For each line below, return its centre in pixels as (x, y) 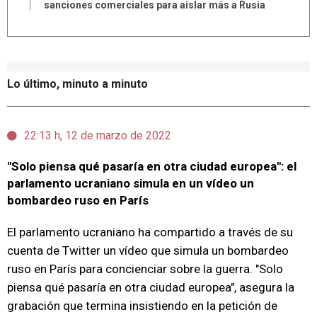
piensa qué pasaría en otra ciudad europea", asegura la (151, 287)
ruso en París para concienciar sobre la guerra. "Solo (145, 269)
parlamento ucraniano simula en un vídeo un (131, 183)
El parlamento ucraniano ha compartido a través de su (150, 232)
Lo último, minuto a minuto (77, 84)
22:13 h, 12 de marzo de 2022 (98, 136)
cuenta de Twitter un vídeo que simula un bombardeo (148, 250)
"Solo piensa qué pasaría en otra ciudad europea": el (152, 166)
